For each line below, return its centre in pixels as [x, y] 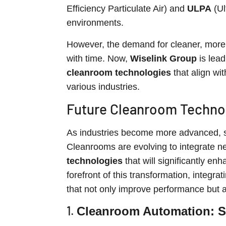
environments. [95, 23]
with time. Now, [98, 58]
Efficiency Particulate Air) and [127, 9]
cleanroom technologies [119, 72]
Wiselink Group [163, 58]
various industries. [103, 87]
